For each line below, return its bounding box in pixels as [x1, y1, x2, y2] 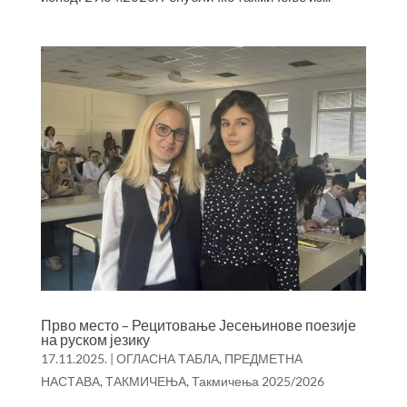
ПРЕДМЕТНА [223, 350, 303, 366]
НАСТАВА [40, 372, 100, 389]
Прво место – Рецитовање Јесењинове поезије [40, 315, 356, 334]
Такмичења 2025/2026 [191, 372, 324, 389]
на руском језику [40, 330, 150, 349]
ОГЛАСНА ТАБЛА [115, 350, 219, 366]
